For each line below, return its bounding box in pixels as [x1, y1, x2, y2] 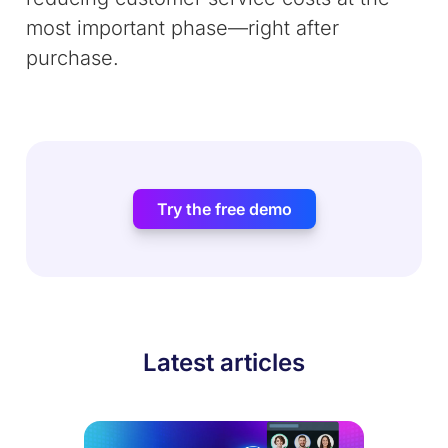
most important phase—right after [26, 16, 340, 40]
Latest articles [143, 348, 305, 377]
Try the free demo [156, 198, 292, 219]
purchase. [26, 46, 120, 70]
